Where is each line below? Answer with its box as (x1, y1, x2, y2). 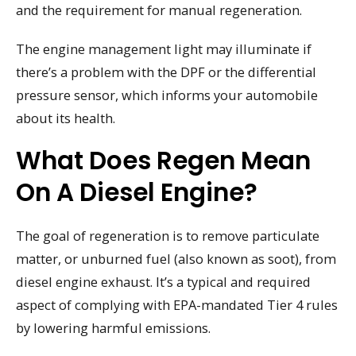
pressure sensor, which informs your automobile (16, 85, 318, 104)
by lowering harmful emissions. (16, 319, 211, 338)
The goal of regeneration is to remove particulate (16, 226, 319, 246)
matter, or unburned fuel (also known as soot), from (16, 250, 336, 269)
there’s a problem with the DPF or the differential (16, 62, 316, 81)
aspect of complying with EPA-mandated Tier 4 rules (16, 296, 338, 315)
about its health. (16, 108, 115, 127)
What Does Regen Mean (16, 143, 311, 179)
